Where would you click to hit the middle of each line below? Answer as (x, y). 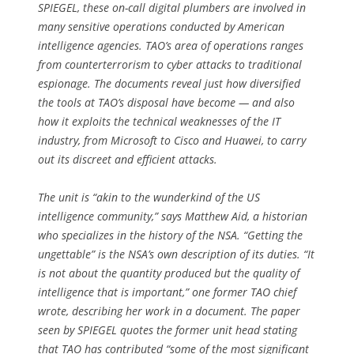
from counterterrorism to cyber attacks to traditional (170, 64)
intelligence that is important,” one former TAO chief (167, 292)
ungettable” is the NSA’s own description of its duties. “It (176, 254)
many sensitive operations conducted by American (161, 26)
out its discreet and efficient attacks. (128, 159)
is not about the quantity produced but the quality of (169, 273)
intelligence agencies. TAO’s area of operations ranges (171, 45)
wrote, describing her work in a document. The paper (169, 311)
